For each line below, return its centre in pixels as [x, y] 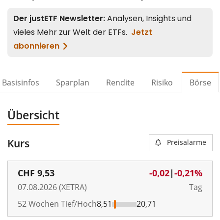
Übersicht [33, 115]
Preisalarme [187, 142]
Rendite [120, 82]
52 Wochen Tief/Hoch [57, 204]
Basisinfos [21, 82]
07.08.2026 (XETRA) [52, 187]
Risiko [162, 82]
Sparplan [73, 82]
